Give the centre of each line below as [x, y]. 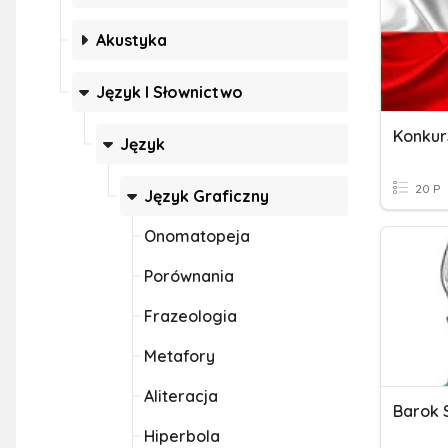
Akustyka [131, 40]
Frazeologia [190, 316]
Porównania [189, 276]
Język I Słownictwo [169, 92]
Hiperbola [182, 436]
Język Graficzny [206, 196]
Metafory [179, 356]
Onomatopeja [197, 236]
